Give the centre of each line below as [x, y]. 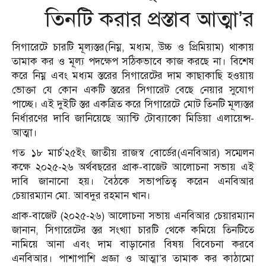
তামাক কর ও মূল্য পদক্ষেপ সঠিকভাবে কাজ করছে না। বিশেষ [133, 62]
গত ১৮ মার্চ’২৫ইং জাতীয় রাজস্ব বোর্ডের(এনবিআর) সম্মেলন [133, 153]
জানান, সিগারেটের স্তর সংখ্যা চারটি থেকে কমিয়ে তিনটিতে [133, 230]
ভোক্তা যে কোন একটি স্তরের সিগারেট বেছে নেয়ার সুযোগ [133, 90]
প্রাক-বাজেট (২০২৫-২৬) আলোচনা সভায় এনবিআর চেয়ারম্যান [133, 216]
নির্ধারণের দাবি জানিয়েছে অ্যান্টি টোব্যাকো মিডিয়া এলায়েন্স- [133, 119]
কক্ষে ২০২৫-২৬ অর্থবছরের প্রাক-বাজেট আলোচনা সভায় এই [133, 167]
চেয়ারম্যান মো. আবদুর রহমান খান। [81, 196]
